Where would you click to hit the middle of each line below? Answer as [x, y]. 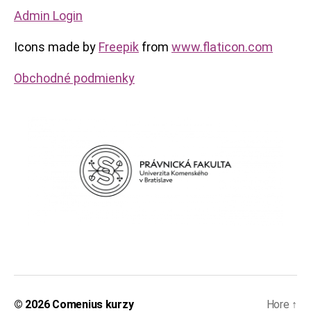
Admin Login [48, 16]
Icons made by [56, 47]
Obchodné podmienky [74, 78]
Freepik [119, 47]
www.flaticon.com [222, 47]
